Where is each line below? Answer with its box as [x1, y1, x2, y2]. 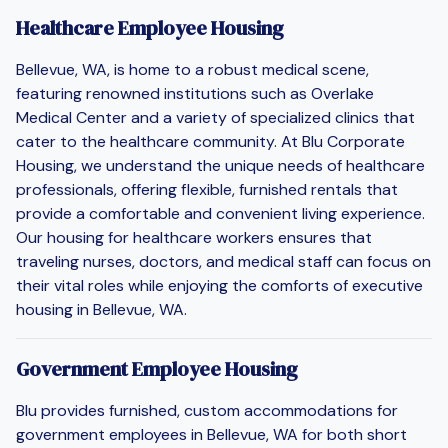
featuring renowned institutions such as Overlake [16, 82, 374, 104]
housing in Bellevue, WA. [16, 298, 187, 320]
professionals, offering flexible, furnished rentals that [16, 178, 398, 200]
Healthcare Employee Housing [16, 13, 284, 42]
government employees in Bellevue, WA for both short [16, 423, 407, 445]
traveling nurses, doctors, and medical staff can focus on [16, 250, 431, 272]
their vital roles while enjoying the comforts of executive [16, 274, 423, 296]
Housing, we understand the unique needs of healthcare [16, 154, 425, 176]
